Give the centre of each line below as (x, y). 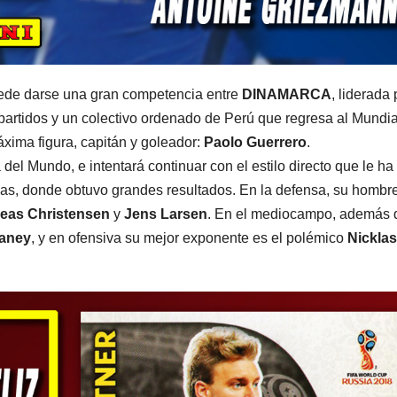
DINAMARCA (287, 95)
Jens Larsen (166, 214)
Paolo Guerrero (255, 143)
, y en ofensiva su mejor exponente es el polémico (189, 238)
